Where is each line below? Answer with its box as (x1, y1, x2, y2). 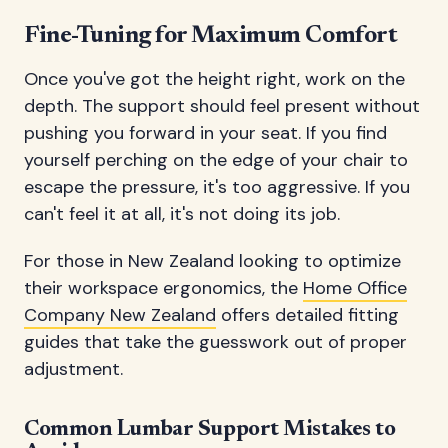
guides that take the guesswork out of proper (24, 329, 407, 354)
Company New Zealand (24, 302, 216, 327)
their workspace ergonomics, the (24, 275, 303, 300)
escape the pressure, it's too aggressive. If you (24, 174, 410, 199)
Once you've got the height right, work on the (24, 66, 405, 91)
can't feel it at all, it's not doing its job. (24, 201, 340, 226)
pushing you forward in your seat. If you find (24, 120, 387, 145)
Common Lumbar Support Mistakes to (24, 418, 396, 441)
